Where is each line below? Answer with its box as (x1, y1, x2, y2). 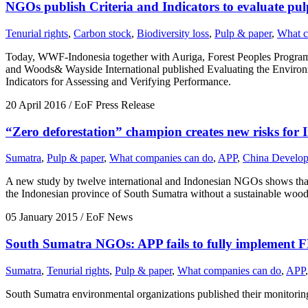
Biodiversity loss (137, 27, 209, 39)
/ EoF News (78, 211, 133, 223)
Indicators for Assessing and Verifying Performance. (5, 76, 231, 87)
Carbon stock (74, 27, 131, 39)
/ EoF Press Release (66, 99, 155, 111)
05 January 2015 (5, 211, 78, 223)
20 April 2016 (5, 99, 66, 111)
